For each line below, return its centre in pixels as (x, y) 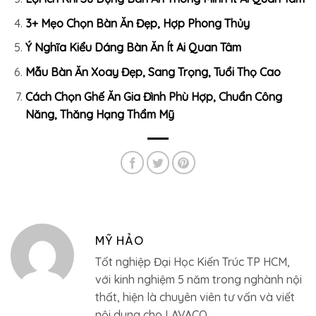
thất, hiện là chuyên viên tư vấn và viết (195, 297)
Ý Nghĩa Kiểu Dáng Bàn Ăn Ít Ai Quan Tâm (133, 48)
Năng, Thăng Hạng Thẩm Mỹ (99, 114)
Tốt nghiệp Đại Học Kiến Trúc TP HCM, (193, 261)
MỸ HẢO (120, 240)
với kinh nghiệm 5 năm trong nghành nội (199, 279)
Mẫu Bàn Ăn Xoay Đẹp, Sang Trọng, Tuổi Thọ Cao (153, 72)
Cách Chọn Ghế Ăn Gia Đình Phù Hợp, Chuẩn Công (153, 96)
